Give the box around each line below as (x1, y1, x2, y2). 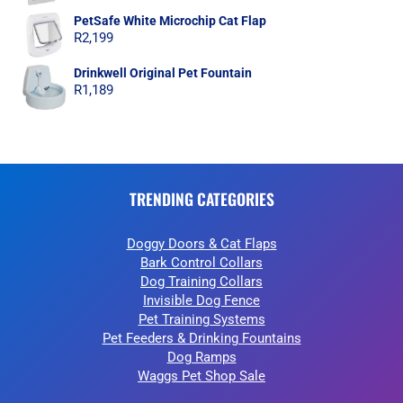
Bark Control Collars (140, 255, 263, 271)
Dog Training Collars (140, 273, 263, 290)
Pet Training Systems (138, 311, 265, 327)
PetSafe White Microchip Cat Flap (74, 13, 266, 28)
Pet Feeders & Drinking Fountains (102, 330, 301, 346)
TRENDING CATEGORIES (129, 187, 274, 210)
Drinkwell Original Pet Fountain (74, 65, 252, 80)
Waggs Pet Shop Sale (138, 368, 265, 384)
